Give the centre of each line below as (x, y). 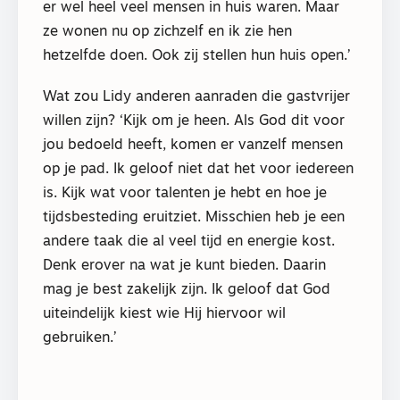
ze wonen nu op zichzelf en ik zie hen (167, 32)
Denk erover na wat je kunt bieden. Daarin (184, 266)
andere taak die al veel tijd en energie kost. (189, 242)
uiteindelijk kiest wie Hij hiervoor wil (164, 314)
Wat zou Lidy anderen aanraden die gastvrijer (196, 97)
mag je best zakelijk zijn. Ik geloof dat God (187, 290)
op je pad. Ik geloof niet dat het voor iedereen (198, 169)
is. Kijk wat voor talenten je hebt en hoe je (185, 193)
